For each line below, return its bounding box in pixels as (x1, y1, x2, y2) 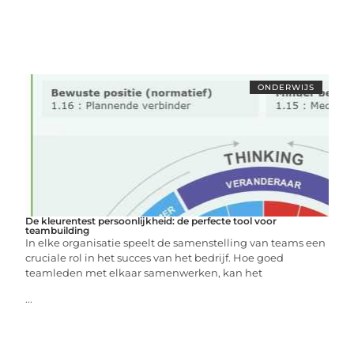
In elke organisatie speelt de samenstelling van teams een (25, 235, 326, 249)
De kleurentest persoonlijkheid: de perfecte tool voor (25, 214, 277, 227)
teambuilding (25, 224, 90, 236)
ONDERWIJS (257, 81, 314, 92)
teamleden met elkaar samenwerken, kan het (25, 265, 263, 279)
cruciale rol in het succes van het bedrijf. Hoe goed (25, 250, 284, 264)
